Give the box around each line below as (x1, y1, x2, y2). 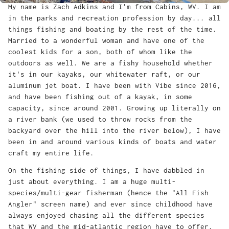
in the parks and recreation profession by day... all (8, 14, 221, 22)
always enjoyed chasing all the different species (8, 211, 204, 220)
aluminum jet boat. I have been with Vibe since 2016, (8, 81, 221, 90)
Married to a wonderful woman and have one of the (8, 36, 204, 45)
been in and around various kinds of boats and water (8, 138, 217, 146)
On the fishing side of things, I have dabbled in (8, 166, 204, 175)
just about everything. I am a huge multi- (8, 177, 176, 186)
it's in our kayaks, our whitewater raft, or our (8, 70, 200, 79)
